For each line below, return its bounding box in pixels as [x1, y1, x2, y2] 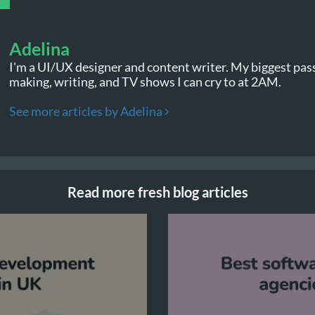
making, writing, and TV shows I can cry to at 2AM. [9, 74, 281, 89]
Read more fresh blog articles [67, 184, 248, 200]
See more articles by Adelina [9, 103, 165, 119]
